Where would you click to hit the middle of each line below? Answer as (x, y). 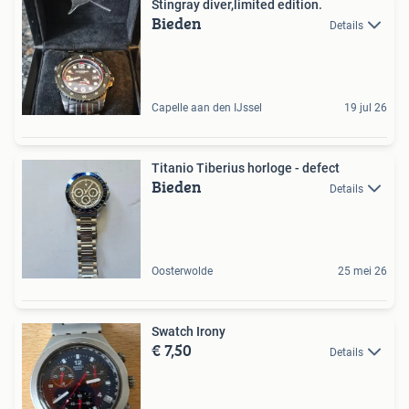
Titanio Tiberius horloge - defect (246, 168)
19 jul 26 (366, 107)
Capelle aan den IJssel (207, 107)
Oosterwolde (182, 271)
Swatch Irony (189, 331)
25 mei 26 (362, 271)
